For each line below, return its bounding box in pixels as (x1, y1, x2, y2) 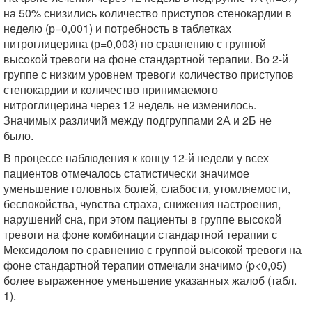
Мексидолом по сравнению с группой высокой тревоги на (3, 242, 302, 258)
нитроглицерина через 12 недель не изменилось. (3, 97, 256, 113)
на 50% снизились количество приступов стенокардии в (3, 5, 292, 21)
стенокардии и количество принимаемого (3, 81, 218, 97)
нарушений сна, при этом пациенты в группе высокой (3, 211, 281, 227)
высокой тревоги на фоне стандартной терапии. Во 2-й (3, 51, 288, 67)
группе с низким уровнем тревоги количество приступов (3, 66, 294, 82)
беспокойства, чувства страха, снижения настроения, (3, 196, 281, 212)
